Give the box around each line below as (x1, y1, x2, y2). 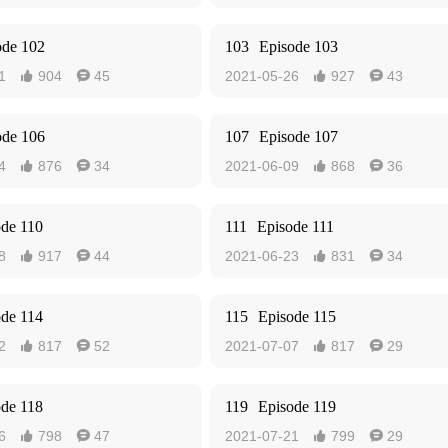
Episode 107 (259, 128, 338, 145)
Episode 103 (259, 38, 338, 55)
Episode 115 (258, 308, 336, 325)
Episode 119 (258, 398, 336, 415)
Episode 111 (257, 218, 334, 235)
